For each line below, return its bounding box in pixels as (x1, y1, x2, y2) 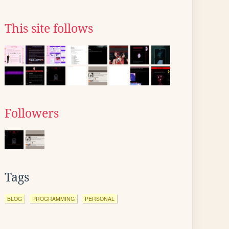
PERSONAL (85, 195, 114, 202)
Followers (5, 107, 59, 120)
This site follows (5, 22, 93, 35)
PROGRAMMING (32, 195, 75, 202)
